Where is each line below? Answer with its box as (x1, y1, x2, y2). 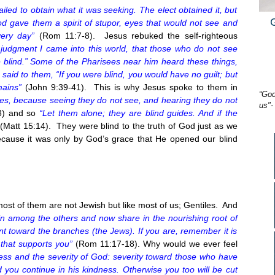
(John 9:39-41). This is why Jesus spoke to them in (21, 82, 238, 92)
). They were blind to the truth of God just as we (45, 120, 238, 131)
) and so (1, 107, 40, 118)
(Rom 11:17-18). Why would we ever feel (72, 238, 238, 249)
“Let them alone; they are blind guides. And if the (39, 107, 238, 118)
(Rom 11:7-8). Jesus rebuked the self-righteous (34, 30, 238, 41)
